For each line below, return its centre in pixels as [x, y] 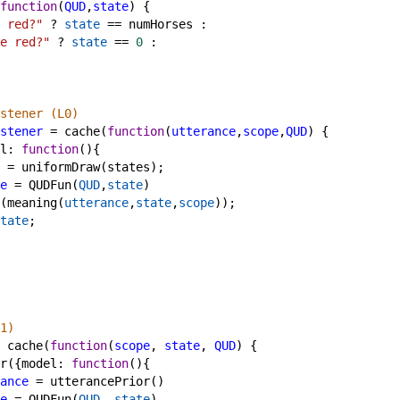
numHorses [161, 24]
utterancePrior [100, 381]
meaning [32, 203]
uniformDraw [61, 167]
